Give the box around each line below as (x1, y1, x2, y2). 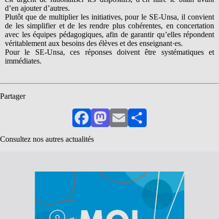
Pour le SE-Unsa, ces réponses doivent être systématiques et (5, 47, 214, 56)
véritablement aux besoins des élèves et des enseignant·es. (5, 39, 183, 47)
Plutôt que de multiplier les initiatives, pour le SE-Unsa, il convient (5, 12, 214, 21)
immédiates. (5, 56, 42, 65)
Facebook (81, 122, 111, 131)
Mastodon (99, 122, 131, 131)
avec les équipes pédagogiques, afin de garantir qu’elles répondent (5, 30, 214, 39)
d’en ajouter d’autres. (5, 3, 70, 12)
